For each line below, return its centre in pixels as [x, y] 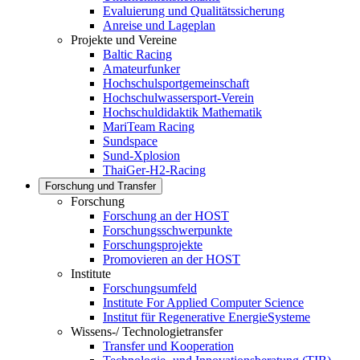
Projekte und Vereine [124, 40]
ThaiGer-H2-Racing [154, 170]
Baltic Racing [137, 55]
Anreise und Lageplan [159, 26]
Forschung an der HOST [166, 216]
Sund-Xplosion [141, 156]
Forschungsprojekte [153, 245]
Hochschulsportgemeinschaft [176, 84]
